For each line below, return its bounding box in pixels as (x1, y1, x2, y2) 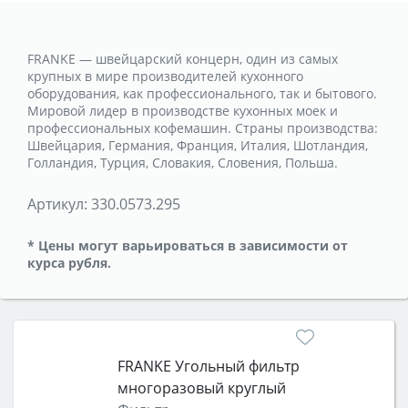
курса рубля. (27, 253, 111, 271)
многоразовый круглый (117, 377, 286, 398)
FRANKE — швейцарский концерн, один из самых (27, 49, 338, 67)
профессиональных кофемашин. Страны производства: (27, 118, 378, 137)
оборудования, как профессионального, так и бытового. (27, 84, 377, 102)
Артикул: (27, 193, 87, 214)
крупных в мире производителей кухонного (27, 66, 303, 85)
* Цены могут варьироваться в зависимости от (27, 236, 348, 254)
